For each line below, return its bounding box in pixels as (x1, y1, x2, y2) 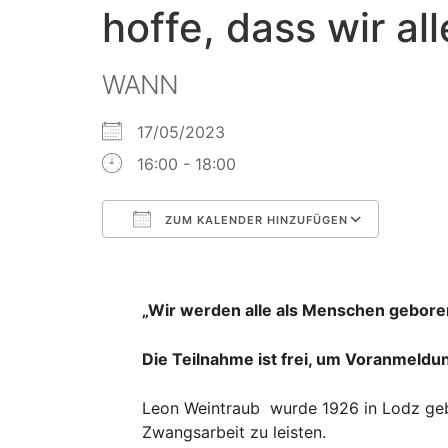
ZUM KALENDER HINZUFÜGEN (161, 212, 348, 227)
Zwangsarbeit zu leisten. (142, 421, 326, 442)
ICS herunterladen (137, 247, 272, 268)
